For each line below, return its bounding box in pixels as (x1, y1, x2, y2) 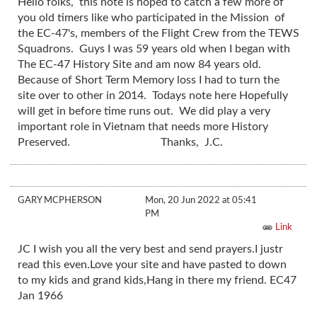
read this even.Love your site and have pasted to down (18, 259, 287, 271)
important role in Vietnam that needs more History (18, 121, 268, 133)
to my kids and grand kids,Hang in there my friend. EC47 (18, 275, 296, 287)
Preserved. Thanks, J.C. (18, 137, 223, 149)
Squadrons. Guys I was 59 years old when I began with (18, 43, 290, 55)
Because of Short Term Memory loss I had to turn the (18, 74, 279, 86)
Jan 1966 (18, 290, 63, 302)
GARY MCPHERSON (18, 195, 102, 206)
